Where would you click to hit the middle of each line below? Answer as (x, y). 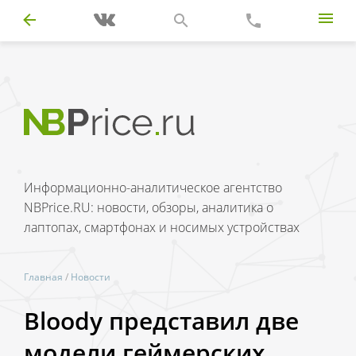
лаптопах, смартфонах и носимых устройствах (162, 227)
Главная (43, 277)
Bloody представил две (161, 320)
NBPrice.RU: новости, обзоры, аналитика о (149, 207)
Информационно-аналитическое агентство (153, 188)
